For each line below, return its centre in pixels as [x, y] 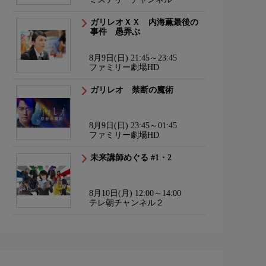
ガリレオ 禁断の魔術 [132, 90]
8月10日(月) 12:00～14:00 [135, 193]
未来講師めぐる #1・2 [131, 158]
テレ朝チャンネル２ [126, 203]
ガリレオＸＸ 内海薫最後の [144, 22]
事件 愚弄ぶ [115, 32]
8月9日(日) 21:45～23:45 [133, 58]
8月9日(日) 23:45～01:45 [133, 126]
